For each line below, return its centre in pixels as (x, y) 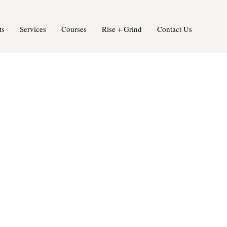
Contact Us (174, 29)
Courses (74, 29)
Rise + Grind (122, 29)
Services (33, 29)
